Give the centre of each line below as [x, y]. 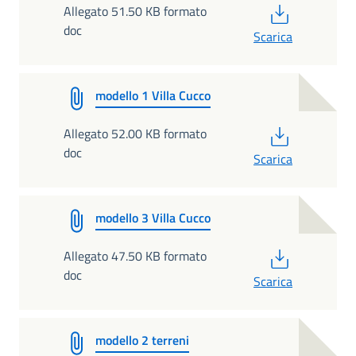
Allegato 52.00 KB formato [135, 133]
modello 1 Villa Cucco [153, 95]
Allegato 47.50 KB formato [135, 256]
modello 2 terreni [142, 340]
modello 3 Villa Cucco [153, 218]
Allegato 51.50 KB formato [135, 11]
